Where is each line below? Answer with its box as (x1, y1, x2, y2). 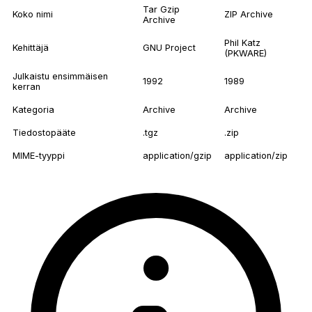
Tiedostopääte (13, 127, 76, 139)
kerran (13, 81, 40, 93)
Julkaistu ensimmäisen (13, 71, 108, 82)
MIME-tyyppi (13, 150, 65, 162)
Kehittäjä (13, 42, 49, 54)
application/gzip (143, 150, 212, 162)
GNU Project (143, 42, 196, 54)
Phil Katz (224, 38, 260, 49)
